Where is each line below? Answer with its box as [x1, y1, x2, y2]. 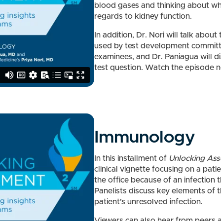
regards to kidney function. [94, 12, 192, 21]
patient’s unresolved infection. [94, 197, 203, 206]
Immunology [94, 128, 195, 146]
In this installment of [94, 154, 169, 162]
